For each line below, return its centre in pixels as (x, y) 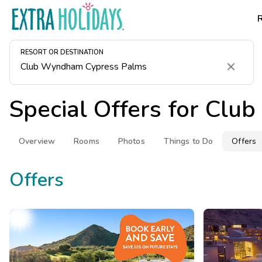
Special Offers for (107, 109)
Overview (37, 141)
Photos (131, 141)
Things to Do (188, 141)
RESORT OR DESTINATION (62, 53)
